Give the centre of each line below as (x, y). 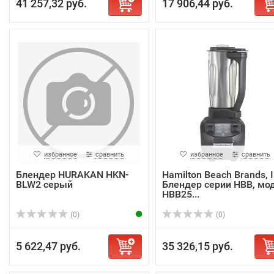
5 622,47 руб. (48, 246)
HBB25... (180, 194)
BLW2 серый (44, 184)
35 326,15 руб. (197, 246)
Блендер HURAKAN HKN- (72, 175)
